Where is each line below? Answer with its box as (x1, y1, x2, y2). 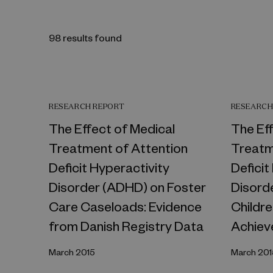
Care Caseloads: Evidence (49, 197, 202, 214)
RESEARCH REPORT (49, 102, 125, 111)
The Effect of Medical (49, 119, 175, 136)
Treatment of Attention (49, 139, 188, 156)
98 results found (49, 31, 122, 44)
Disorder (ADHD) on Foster (49, 178, 206, 195)
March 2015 (49, 246, 95, 258)
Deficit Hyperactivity (49, 158, 169, 175)
